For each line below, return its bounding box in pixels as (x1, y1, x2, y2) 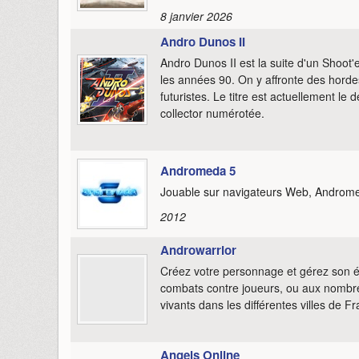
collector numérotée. (160, 104, 264, 121)
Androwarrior (160, 240, 236, 259)
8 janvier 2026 (160, 7, 232, 24)
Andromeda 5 (160, 161, 236, 179)
